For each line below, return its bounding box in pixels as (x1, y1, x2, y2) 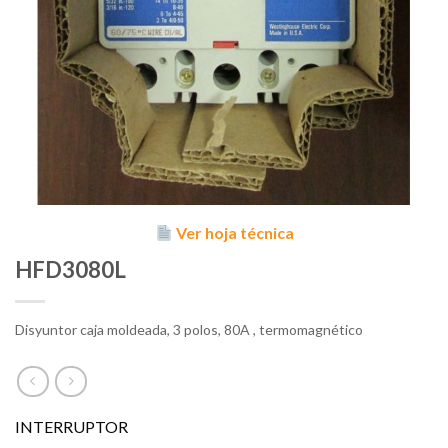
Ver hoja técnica (172, 223, 294, 243)
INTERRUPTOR (15, 417, 128, 437)
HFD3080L (15, 256, 126, 284)
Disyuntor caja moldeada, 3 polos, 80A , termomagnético (15, 321, 363, 339)
